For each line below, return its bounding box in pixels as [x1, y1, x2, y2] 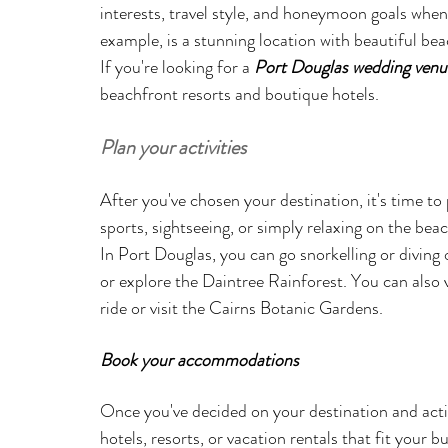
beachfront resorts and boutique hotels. [100, 80, 379, 107]
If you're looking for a [100, 53, 254, 80]
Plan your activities [100, 132, 246, 162]
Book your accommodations [100, 346, 299, 373]
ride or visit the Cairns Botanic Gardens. [100, 294, 383, 321]
